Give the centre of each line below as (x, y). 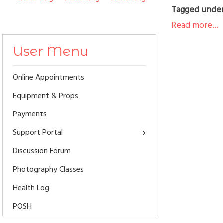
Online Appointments (49, 77)
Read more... (194, 25)
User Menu (51, 52)
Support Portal (38, 133)
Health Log (31, 188)
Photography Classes (48, 169)
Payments (30, 114)
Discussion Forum (42, 151)
